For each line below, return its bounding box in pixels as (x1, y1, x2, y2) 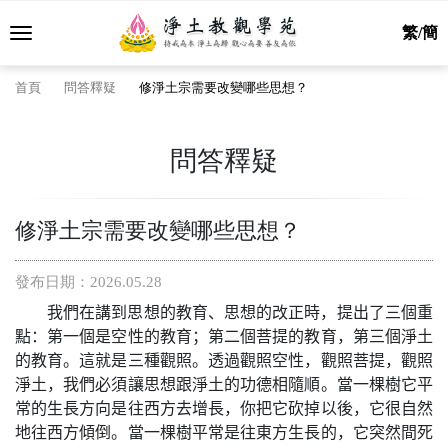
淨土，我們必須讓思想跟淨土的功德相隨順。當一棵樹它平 (15, 376, 433, 393)
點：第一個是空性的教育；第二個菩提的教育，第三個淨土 (15, 328, 433, 345)
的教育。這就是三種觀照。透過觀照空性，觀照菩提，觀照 (15, 352, 433, 369)
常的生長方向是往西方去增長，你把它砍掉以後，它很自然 (15, 400, 433, 417)
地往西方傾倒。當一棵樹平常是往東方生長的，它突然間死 (15, 424, 433, 441)
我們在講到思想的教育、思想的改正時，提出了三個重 (47, 304, 433, 321)
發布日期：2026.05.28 (15, 274, 162, 290)
